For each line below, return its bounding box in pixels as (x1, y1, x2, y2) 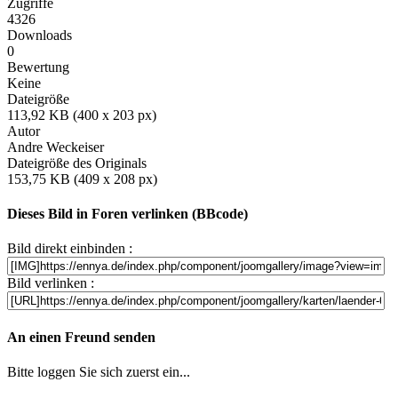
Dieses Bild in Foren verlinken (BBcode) (7, 206, 248, 222)
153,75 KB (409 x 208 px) (7, 171, 157, 187)
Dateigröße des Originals (7, 155, 147, 171)
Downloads (7, 27, 72, 43)
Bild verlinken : (7, 275, 94, 291)
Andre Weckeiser (7, 139, 104, 155)
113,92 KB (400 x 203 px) (7, 107, 156, 123)
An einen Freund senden (7, 329, 155, 345)
